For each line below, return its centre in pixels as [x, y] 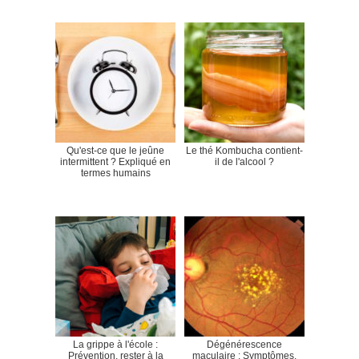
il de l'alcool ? [244, 161]
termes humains [115, 173]
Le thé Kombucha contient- [244, 150]
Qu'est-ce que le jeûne [115, 150]
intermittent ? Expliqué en [115, 161]
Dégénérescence [244, 344]
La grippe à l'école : [115, 344]
